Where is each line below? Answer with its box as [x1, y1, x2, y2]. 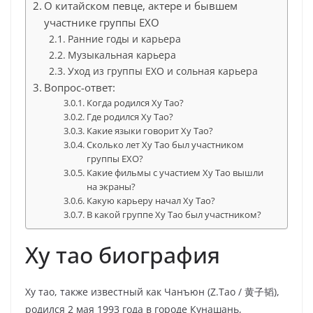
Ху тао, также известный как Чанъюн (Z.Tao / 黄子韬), [25, 285, 279, 298]
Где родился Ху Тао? [87, 110, 174, 123]
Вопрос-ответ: [44, 80, 116, 94]
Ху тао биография [25, 240, 220, 270]
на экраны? [87, 180, 136, 193]
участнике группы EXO [44, 15, 160, 29]
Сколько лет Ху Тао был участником [87, 138, 245, 151]
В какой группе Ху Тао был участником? [87, 208, 262, 221]
